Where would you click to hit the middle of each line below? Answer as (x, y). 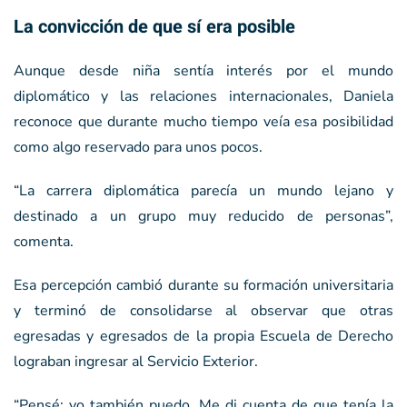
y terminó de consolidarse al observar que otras (203, 310)
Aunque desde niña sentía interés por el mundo (203, 70)
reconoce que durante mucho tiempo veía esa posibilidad (203, 121)
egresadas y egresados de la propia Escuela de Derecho (203, 336)
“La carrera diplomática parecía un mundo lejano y (203, 190)
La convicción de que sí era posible (154, 26)
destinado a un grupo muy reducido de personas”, (203, 216)
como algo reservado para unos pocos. (138, 147)
